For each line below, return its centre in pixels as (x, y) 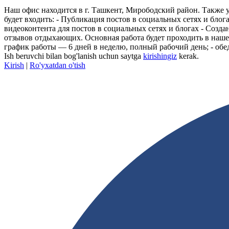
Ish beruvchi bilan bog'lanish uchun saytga (74, 56)
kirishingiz (160, 56)
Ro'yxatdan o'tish (58, 65)
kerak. (188, 56)
